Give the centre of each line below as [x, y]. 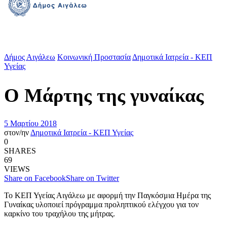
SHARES [20, 151]
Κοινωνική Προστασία [94, 57]
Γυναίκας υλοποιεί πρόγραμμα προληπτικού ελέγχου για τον [101, 205]
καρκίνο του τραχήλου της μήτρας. [60, 214]
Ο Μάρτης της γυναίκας [104, 95]
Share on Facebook [35, 178]
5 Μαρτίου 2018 [30, 124]
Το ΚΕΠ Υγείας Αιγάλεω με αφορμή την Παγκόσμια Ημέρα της [107, 196]
